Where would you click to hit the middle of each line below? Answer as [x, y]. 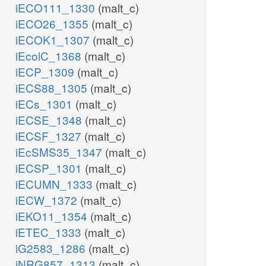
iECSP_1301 [50, 168]
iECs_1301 [45, 104]
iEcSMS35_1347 [60, 152]
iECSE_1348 [50, 120]
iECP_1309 [46, 72]
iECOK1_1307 [54, 40]
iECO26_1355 [53, 24]
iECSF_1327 [50, 136]
